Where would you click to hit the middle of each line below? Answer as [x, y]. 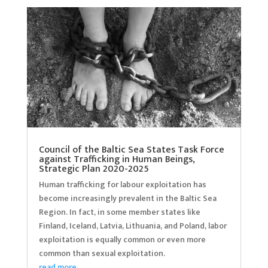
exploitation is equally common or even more [122, 240]
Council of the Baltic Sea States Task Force [131, 150]
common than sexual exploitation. [102, 254]
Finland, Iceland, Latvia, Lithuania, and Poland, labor [133, 226]
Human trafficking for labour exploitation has [122, 185]
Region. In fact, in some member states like [119, 212]
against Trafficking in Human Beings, [117, 160]
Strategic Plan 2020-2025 [94, 169]
